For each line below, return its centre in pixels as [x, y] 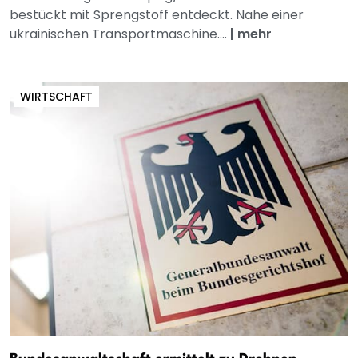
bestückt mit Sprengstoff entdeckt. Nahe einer [157, 14]
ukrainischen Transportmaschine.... [120, 34]
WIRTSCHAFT [56, 96]
